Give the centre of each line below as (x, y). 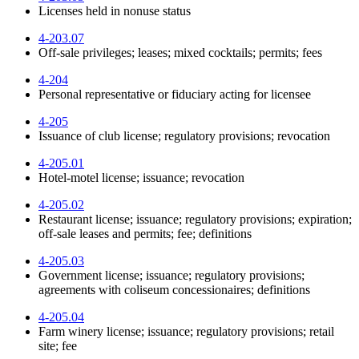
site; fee (58, 345)
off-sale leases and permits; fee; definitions (145, 233)
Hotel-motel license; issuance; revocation (141, 177)
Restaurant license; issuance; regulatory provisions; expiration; (195, 219)
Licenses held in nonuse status (115, 10)
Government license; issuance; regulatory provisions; (171, 275)
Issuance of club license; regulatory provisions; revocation (184, 135)
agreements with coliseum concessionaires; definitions (174, 289)
